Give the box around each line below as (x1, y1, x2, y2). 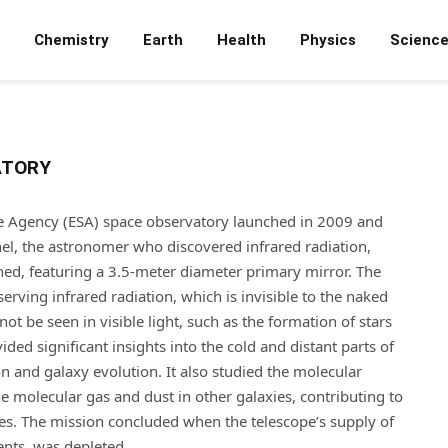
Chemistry (34, 31, 109, 49)
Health (217, 31, 266, 49)
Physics (300, 31, 356, 49)
